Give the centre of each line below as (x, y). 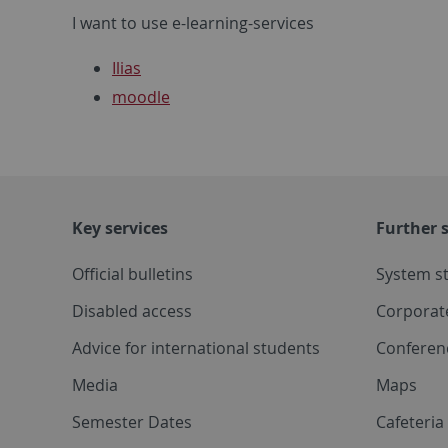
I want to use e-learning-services (193, 22)
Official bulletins (132, 273)
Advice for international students (196, 347)
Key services (120, 227)
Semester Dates (132, 421)
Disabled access (132, 310)
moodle (141, 96)
